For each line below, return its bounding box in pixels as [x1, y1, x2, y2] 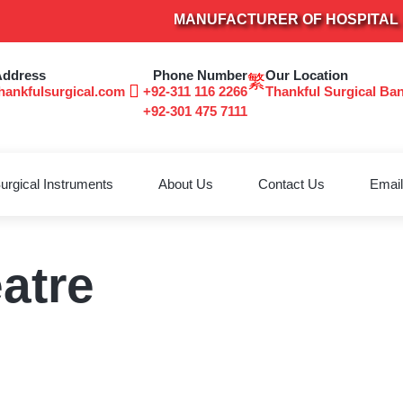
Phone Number [152, 67, 247, 84]
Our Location [264, 67, 348, 84]
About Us [157, 176, 213, 193]
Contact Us [257, 176, 325, 193]
